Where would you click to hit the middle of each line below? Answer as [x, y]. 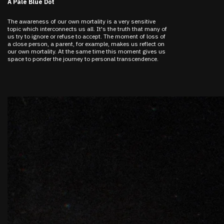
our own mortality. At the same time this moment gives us [86, 51]
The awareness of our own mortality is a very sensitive [81, 21]
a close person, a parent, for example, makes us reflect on [86, 44]
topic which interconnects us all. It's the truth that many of [87, 29]
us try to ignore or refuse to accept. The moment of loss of [86, 36]
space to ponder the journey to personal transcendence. [83, 59]
